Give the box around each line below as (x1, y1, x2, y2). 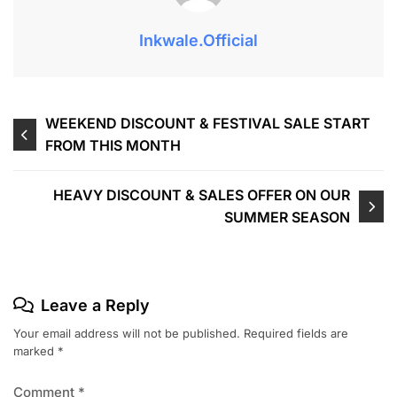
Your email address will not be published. (13, 325, 240, 340)
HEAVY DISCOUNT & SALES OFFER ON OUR (52, 185, 350, 204)
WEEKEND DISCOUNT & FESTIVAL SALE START (45, 113, 371, 132)
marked (13, 343, 58, 358)
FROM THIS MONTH (45, 136, 182, 154)
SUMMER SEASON (223, 207, 350, 226)
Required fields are (244, 325, 348, 340)
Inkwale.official (139, 30, 258, 50)
